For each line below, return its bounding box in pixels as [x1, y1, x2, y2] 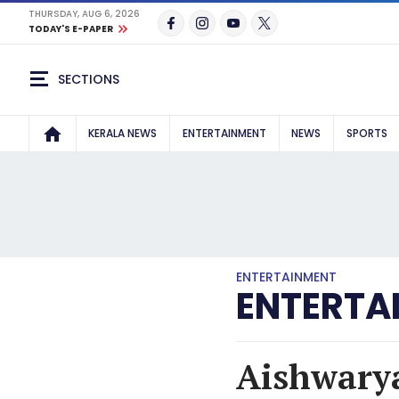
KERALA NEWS [88, 126, 158, 141]
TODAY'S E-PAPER [28, 22, 113, 36]
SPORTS [346, 126, 388, 141]
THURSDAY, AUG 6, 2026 [28, 7, 140, 20]
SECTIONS [58, 69, 119, 88]
